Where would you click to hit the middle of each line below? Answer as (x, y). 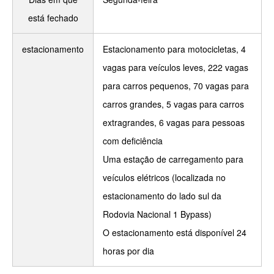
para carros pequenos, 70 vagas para (176, 86)
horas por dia (128, 251)
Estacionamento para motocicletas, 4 (174, 49)
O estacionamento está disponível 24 (175, 232)
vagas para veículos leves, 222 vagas (176, 67)
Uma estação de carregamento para (173, 159)
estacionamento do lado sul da (162, 196)
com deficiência (133, 141)
